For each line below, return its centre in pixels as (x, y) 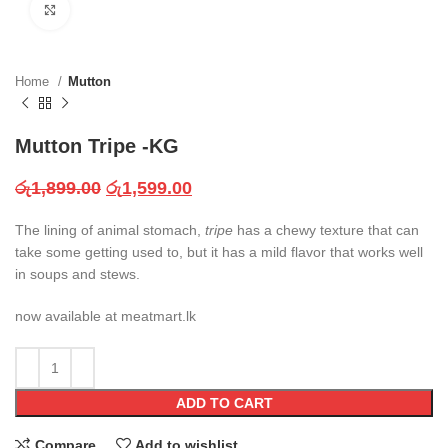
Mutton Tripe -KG (97, 146)
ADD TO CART (224, 403)
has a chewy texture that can (326, 230)
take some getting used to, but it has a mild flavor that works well (219, 252)
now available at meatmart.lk (105, 316)
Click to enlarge (118, 9)
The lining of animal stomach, (110, 230)
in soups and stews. (77, 274)
